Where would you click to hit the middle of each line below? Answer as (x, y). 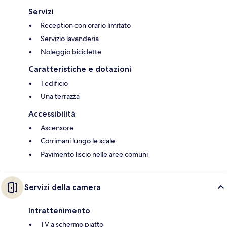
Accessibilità (52, 114)
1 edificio (54, 83)
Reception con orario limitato (86, 26)
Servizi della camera (63, 187)
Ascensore (57, 128)
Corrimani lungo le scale (78, 141)
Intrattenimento (59, 211)
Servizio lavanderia (70, 39)
